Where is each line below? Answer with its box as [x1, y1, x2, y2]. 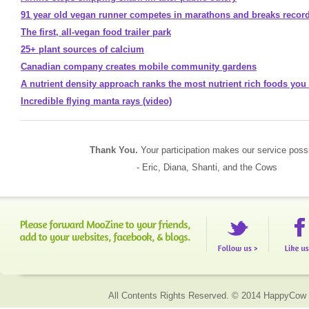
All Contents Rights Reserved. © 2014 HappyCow [108, 290, 306, 301]
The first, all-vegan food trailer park [21, 27, 171, 37]
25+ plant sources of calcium [21, 44, 144, 54]
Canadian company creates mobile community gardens [21, 61, 257, 72]
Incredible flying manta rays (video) [21, 96, 172, 106]
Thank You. [89, 145, 141, 155]
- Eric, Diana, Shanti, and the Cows [137, 162, 277, 172]
